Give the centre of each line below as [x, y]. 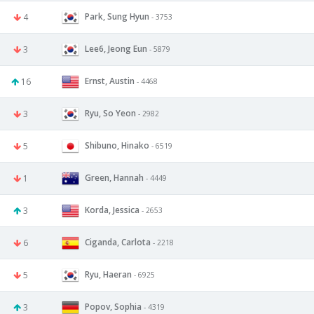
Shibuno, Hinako [117, 145]
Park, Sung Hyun [117, 16]
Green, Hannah [114, 177]
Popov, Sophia [113, 306]
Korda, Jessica [112, 210]
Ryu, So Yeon [110, 113]
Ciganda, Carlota [118, 242]
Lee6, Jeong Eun [116, 48]
